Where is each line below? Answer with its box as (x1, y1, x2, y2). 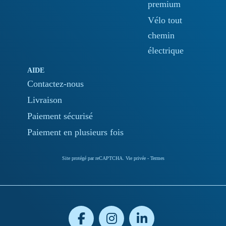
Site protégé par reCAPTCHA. (62, 155, 126, 161)
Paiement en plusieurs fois (27, 127, 124, 137)
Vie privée (125, 155, 146, 161)
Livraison (27, 94, 62, 105)
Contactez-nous (27, 78, 84, 89)
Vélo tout (147, 15, 182, 25)
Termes (150, 155, 164, 161)
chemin (147, 30, 175, 40)
